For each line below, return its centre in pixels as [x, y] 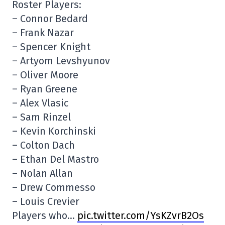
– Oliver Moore [45, 75]
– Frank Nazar [43, 33]
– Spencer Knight [51, 47]
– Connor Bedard [50, 19]
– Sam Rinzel [41, 117]
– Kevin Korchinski [54, 131]
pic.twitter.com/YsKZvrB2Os [141, 216]
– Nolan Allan [42, 174]
